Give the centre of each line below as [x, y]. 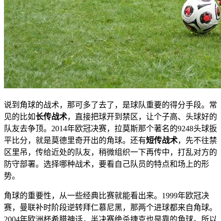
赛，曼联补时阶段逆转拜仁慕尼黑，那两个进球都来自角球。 [110, 207]
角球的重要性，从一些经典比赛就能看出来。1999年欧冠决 [107, 195]
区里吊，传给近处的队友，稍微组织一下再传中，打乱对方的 [110, 152]
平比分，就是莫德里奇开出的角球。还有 [75, 140]
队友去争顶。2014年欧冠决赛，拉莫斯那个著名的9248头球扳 [110, 128]
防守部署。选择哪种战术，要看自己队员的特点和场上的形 [107, 164]
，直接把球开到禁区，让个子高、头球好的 [142, 116]
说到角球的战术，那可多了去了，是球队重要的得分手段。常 [110, 105]
